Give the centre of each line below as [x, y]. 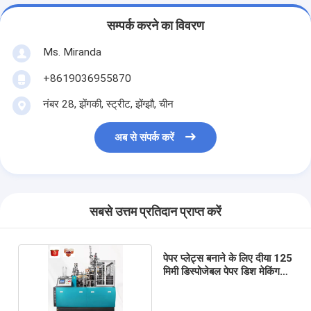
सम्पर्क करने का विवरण [155, 26]
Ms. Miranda [72, 52]
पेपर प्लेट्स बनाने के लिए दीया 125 [227, 258]
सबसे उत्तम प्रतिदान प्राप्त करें [155, 212]
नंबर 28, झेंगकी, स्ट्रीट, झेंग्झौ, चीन [108, 104]
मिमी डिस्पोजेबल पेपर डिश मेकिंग [221, 271]
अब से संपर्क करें [145, 138]
